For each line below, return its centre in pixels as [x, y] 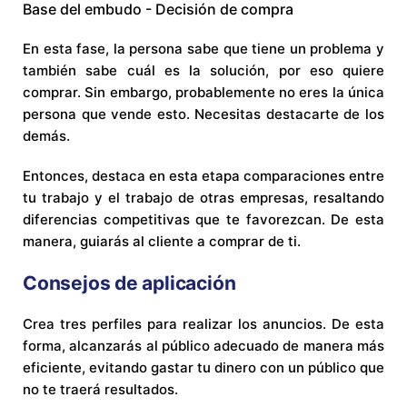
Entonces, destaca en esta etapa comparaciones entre [203, 176]
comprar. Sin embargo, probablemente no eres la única [203, 93]
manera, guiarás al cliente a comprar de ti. [162, 242]
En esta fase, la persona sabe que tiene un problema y [203, 49]
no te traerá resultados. [100, 390]
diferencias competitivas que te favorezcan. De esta [203, 220]
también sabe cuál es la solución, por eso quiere [203, 71]
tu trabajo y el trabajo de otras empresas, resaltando [203, 198]
